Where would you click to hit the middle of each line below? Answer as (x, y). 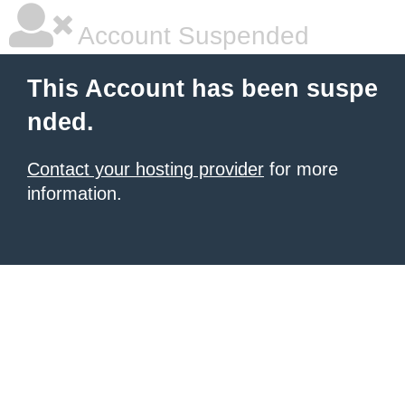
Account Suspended (191, 36)
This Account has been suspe (202, 89)
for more (301, 169)
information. (75, 193)
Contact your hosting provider (146, 169)
